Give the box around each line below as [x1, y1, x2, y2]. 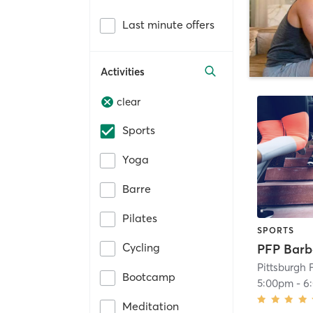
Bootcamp [122, 270, 175, 284]
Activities [101, 64, 145, 78]
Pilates [122, 211, 157, 226]
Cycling [122, 240, 160, 255]
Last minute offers [122, 17, 214, 31]
